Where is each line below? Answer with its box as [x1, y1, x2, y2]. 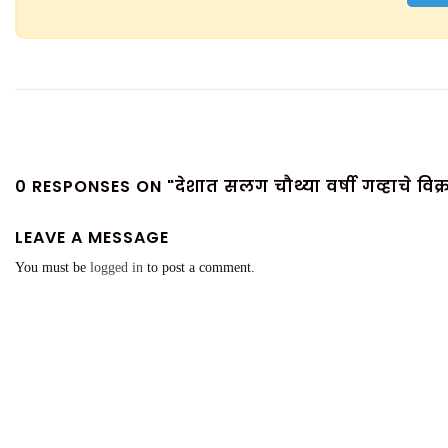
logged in [90, 260, 143, 275]
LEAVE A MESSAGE [15, 226, 169, 249]
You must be [15, 260, 90, 275]
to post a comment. [143, 260, 255, 275]
